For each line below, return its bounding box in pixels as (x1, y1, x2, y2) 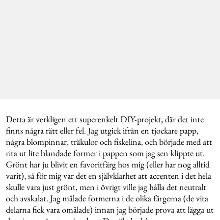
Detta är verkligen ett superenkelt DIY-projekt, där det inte (6, 113, 204, 125)
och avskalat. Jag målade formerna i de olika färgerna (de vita (6, 192, 208, 204)
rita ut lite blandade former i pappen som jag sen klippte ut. (6, 147, 205, 159)
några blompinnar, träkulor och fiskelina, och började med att (6, 136, 212, 148)
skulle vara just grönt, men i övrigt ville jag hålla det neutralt (6, 181, 206, 193)
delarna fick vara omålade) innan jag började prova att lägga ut (6, 204, 214, 216)
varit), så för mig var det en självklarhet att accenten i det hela (6, 170, 211, 182)
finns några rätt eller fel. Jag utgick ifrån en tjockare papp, (6, 125, 198, 137)
